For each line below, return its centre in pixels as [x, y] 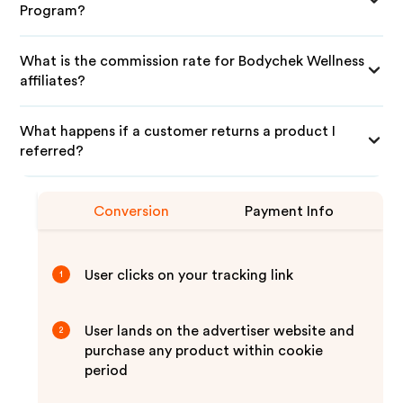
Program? [53, 11]
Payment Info [290, 211]
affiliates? [53, 81]
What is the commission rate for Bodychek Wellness [193, 61]
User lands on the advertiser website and [220, 331]
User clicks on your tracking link [189, 275]
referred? [52, 151]
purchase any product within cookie [204, 351]
